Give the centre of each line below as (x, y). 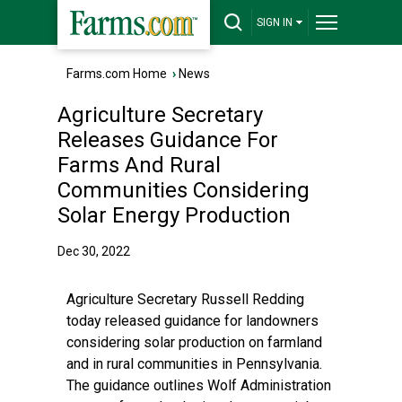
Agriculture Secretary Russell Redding (185, 299)
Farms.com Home (117, 74)
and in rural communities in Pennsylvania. (194, 364)
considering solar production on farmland (194, 342)
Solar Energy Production (174, 215)
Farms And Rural (139, 165)
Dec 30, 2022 (94, 251)
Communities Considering (184, 190)
